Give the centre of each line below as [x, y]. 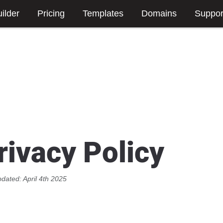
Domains [159, 14]
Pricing [51, 14]
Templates [103, 14]
